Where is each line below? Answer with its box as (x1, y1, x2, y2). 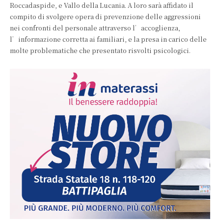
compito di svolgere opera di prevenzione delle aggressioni (10, 12, 201, 21)
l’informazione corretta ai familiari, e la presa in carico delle (10, 34, 207, 44)
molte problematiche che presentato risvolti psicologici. (10, 46, 191, 55)
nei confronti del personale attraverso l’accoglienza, (10, 23, 180, 32)
